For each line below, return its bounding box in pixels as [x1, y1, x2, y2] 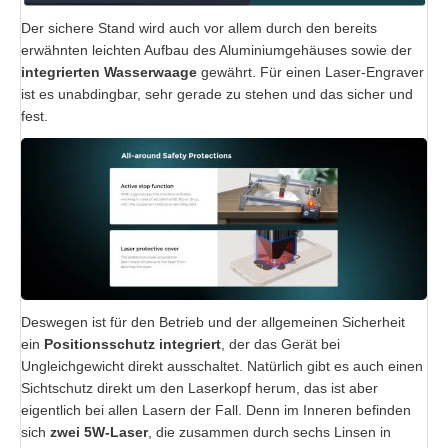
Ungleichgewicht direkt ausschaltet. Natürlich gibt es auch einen [21, 358, 423, 375]
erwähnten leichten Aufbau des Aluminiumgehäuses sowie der [21, 41, 412, 58]
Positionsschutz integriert [44, 336, 221, 353]
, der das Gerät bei [221, 336, 340, 353]
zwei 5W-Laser [50, 424, 148, 441]
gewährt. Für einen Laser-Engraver [197, 63, 424, 80]
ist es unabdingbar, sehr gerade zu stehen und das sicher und [21, 85, 413, 102]
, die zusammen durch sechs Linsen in [148, 424, 391, 441]
